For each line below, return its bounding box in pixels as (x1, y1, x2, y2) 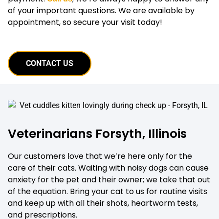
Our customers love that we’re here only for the (8, 151, 192, 162)
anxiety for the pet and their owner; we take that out (8, 174, 210, 186)
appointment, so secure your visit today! (8, 17, 162, 28)
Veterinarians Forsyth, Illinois (8, 125, 187, 143)
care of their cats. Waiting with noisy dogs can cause (8, 162, 209, 174)
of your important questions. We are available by (8, 5, 195, 17)
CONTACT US (26, 58, 73, 68)
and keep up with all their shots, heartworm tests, (8, 197, 198, 209)
